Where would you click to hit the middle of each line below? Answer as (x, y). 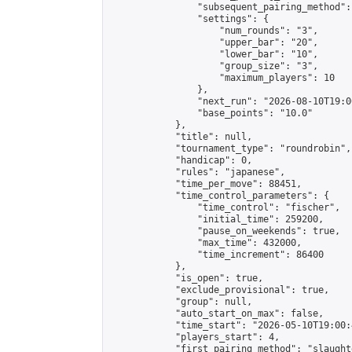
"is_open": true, (186, 278)
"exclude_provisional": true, (219, 290)
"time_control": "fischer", (225, 207)
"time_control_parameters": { (219, 196)
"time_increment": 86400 (216, 255)
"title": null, (181, 137)
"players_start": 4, (194, 337)
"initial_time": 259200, (216, 219)
